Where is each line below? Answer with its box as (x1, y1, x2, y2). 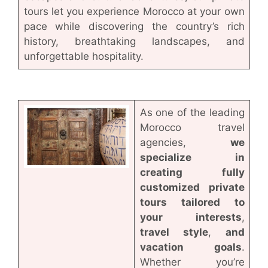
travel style (139, 226, 208, 238)
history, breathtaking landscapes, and (23, 35, 245, 47)
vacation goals (139, 240, 242, 253)
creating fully (139, 166, 245, 178)
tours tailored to (139, 196, 245, 208)
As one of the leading (139, 106, 245, 118)
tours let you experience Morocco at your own (23, 5, 245, 17)
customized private (139, 181, 245, 193)
